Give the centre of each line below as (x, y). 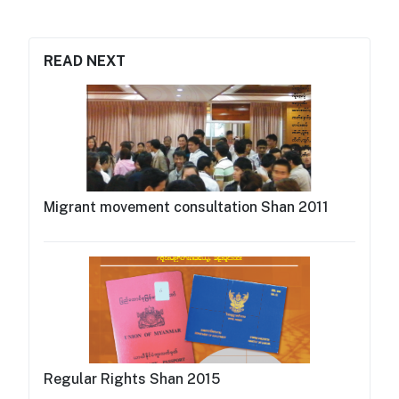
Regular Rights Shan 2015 (132, 379)
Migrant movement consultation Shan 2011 (186, 207)
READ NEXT (85, 61)
